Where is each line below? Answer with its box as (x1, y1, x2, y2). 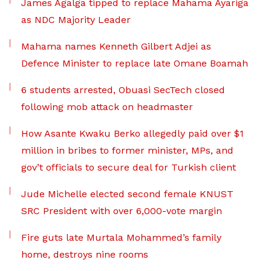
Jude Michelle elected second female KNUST (21, 188, 233, 200)
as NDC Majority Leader (21, 14, 131, 25)
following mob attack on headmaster (21, 101, 193, 113)
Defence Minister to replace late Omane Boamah (21, 57, 248, 69)
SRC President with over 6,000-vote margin (21, 205, 222, 217)
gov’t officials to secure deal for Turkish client (21, 162, 236, 173)
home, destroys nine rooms (21, 249, 148, 260)
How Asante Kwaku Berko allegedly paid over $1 (21, 128, 244, 139)
